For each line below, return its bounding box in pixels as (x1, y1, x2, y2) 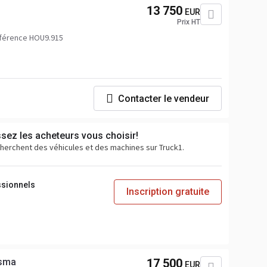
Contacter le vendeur (118, 92, 209, 104)
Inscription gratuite (126, 186, 209, 197)
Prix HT (177, 18, 200, 26)
